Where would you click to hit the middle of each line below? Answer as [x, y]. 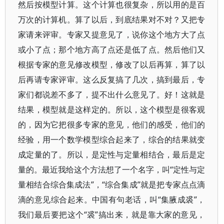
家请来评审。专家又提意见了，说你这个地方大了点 [112, 34]
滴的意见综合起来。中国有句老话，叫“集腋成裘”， [112, 199]
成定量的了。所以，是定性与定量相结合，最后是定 [112, 154]
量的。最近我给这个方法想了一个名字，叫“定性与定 [112, 169]
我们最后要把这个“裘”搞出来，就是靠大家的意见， [112, 214]
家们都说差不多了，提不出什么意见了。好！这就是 [112, 94]
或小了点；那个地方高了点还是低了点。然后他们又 [112, 49]
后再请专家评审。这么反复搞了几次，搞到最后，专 [112, 79]
